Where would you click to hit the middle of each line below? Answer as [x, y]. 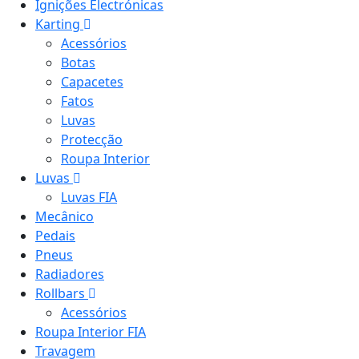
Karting [59, 24]
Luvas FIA [89, 197]
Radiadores [70, 274]
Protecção [92, 139]
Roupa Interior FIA [91, 332]
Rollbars [62, 293]
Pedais [55, 236]
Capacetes [92, 82]
